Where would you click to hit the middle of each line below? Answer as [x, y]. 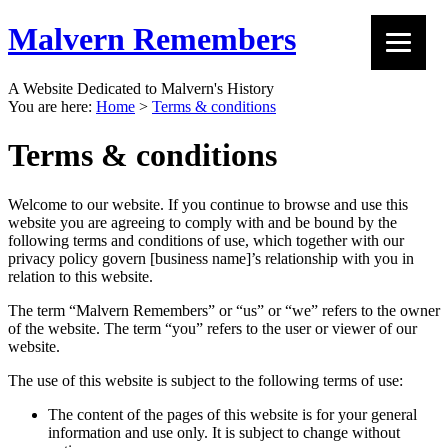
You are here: [52, 106]
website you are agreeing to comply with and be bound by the [202, 222]
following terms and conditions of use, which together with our [206, 240]
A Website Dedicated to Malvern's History [141, 88]
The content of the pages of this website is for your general [232, 414]
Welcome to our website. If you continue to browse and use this [208, 204]
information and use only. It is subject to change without [224, 432]
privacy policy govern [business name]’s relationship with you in [211, 258]
